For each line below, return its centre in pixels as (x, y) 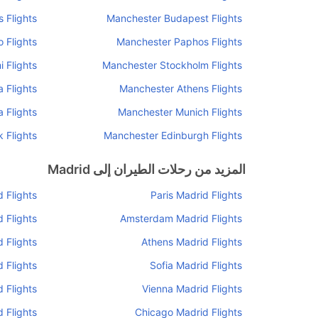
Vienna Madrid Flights (192, 289)
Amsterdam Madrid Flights (181, 218)
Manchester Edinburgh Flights (173, 135)
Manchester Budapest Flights (174, 18)
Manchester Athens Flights (181, 88)
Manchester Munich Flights (180, 112)
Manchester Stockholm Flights (172, 65)
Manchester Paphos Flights (179, 42)
